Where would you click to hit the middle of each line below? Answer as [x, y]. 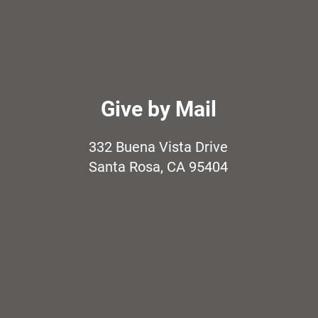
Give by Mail [158, 109]
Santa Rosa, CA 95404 [158, 167]
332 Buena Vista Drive [158, 147]
